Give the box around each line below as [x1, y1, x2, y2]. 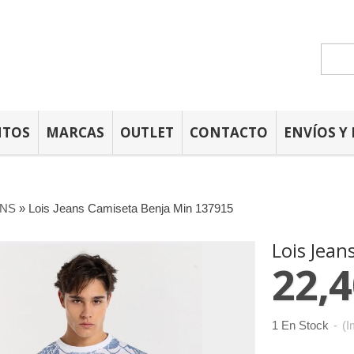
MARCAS [46, 123, 104, 141]
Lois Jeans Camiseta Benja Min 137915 [28, 201, 233, 215]
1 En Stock [272, 318, 329, 332]
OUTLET [120, 123, 174, 141]
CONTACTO [190, 123, 268, 141]
